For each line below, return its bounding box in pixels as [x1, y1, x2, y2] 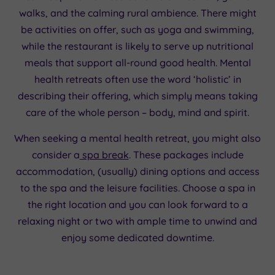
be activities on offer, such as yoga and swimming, [21, 23, 254, 36]
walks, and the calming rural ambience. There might [18, 7, 257, 20]
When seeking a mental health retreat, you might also [14, 132, 261, 145]
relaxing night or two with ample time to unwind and [18, 215, 257, 228]
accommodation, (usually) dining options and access [15, 165, 260, 178]
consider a [31, 149, 80, 161]
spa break [79, 149, 129, 161]
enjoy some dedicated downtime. [61, 231, 214, 244]
